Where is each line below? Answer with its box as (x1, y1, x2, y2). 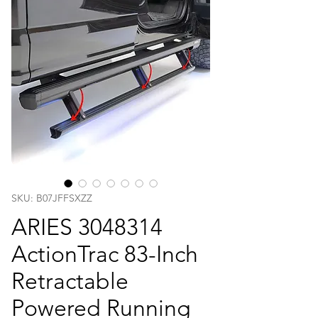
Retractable (11, 267, 128, 295)
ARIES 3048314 (11, 213, 163, 241)
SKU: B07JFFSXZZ (11, 191, 92, 204)
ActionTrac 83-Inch (11, 240, 198, 268)
